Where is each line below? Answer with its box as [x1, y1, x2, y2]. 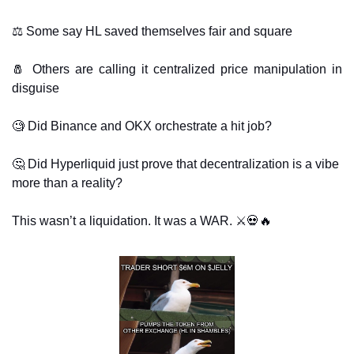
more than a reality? [12, 176, 126, 190]
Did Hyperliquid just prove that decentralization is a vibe [24, 157, 339, 171]
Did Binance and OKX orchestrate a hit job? [24, 119, 275, 134]
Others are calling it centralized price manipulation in [27, 62, 342, 77]
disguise [12, 81, 59, 96]
